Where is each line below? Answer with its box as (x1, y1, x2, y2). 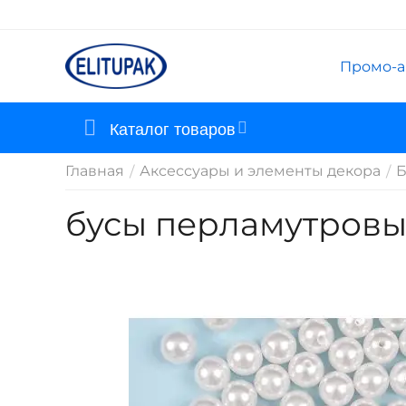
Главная (65, 162, 124, 179)
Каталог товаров (110, 116, 236, 140)
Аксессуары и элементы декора (140, 162, 381, 179)
